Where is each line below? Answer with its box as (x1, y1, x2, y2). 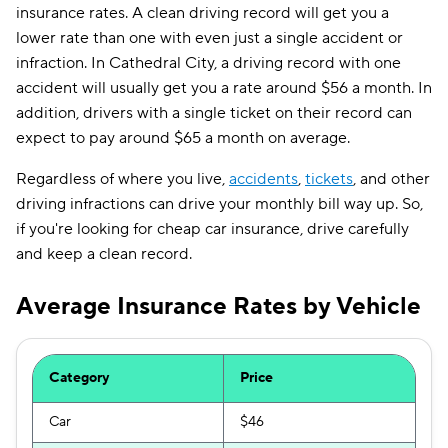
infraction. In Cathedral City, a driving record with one (16, 53, 401, 73)
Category (49, 369, 109, 387)
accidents (229, 169, 298, 189)
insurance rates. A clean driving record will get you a (16, 3, 389, 23)
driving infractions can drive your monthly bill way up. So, (16, 194, 423, 214)
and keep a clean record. (16, 244, 192, 264)
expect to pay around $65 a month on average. (16, 128, 350, 148)
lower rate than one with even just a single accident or (16, 28, 403, 48)
